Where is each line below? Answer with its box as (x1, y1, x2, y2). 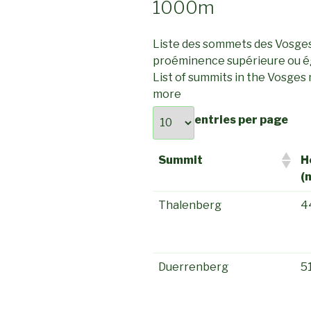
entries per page (194, 112, 288, 126)
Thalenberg (158, 198, 222, 212)
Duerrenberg (158, 260, 229, 274)
